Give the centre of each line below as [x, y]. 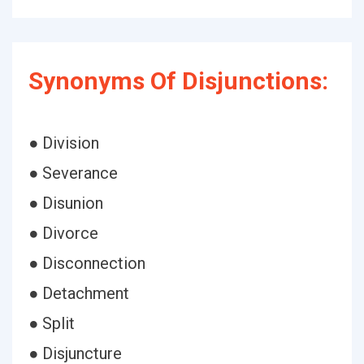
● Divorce [63, 233]
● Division [64, 143]
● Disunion [66, 203]
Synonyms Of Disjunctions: [178, 81]
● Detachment [79, 293]
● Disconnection [87, 263]
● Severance [73, 173]
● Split [52, 323]
